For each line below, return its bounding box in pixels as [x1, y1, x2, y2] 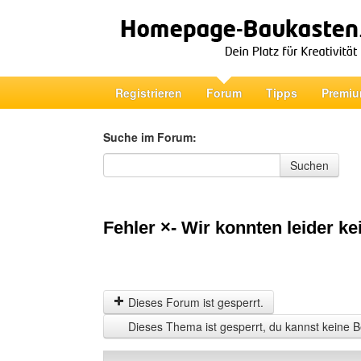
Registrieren [115, 85, 182, 101]
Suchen [290, 157, 329, 173]
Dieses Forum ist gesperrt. [125, 294, 263, 310]
